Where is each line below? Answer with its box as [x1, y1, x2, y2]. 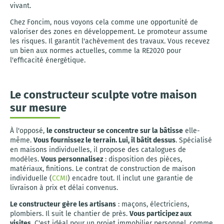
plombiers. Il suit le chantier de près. [10, 209, 129, 218]
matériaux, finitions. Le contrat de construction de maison [10, 164, 195, 173]
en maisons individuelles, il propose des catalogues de [10, 145, 186, 154]
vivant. [10, 1, 31, 10]
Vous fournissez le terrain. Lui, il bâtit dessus [33, 136, 175, 144]
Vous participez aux [129, 209, 191, 218]
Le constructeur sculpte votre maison [10, 88, 197, 101]
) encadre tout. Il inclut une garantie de [67, 174, 193, 182]
